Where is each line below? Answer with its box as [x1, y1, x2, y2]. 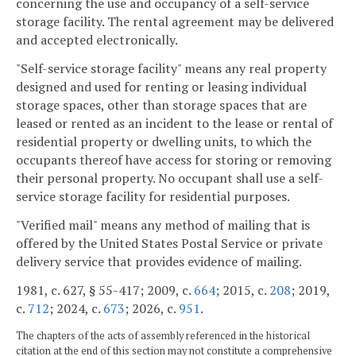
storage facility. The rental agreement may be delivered [16, 13, 334, 31]
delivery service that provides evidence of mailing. [16, 253, 302, 271]
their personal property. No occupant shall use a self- [16, 169, 323, 188]
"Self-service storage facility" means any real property [16, 60, 327, 78]
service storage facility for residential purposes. [16, 188, 290, 206]
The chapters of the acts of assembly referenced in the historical [16, 328, 310, 342]
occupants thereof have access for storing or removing [16, 151, 331, 169]
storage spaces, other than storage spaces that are [16, 96, 307, 114]
